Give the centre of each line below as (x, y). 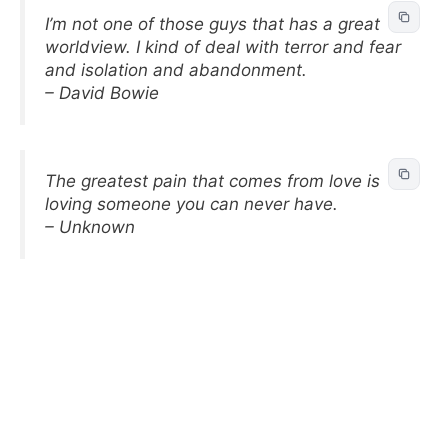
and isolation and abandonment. (176, 69)
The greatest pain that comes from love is (212, 181)
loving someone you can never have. (191, 204)
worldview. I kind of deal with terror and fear (223, 46)
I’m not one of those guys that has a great (212, 23)
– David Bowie (102, 92)
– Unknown (90, 227)
